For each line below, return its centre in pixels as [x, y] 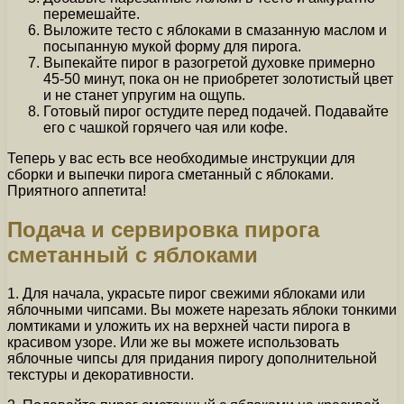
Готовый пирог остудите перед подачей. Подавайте [216, 112]
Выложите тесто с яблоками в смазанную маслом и [215, 31]
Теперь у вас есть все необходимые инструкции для [181, 159]
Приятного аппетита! [77, 191]
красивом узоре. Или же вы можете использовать [173, 342]
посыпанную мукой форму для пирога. [172, 47]
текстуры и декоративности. [101, 375]
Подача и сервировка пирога [163, 230]
